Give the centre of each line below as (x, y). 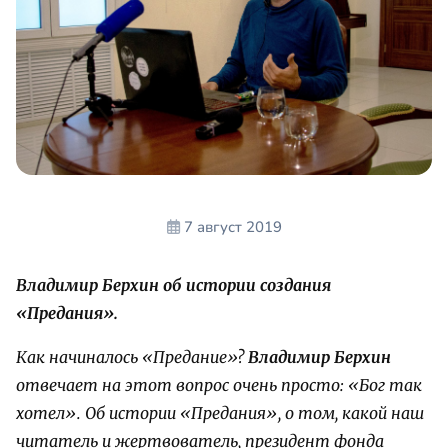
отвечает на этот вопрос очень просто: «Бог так (219, 385)
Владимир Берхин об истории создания (173, 285)
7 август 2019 (232, 227)
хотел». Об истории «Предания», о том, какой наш (220, 413)
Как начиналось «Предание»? (132, 357)
